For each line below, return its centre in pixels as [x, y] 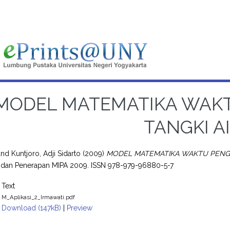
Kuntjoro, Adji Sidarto [46, 153]
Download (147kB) [32, 208]
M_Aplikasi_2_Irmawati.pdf [39, 197]
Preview [80, 208]
